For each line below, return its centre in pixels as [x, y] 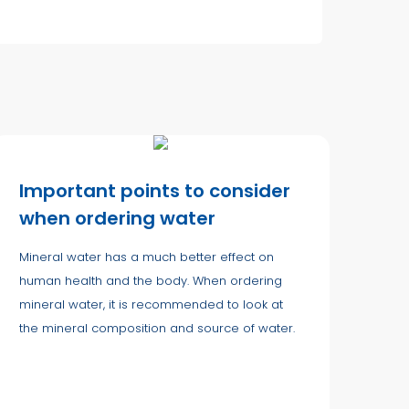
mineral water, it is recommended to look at [151, 304]
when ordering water [117, 218]
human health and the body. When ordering [151, 280]
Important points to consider [155, 190]
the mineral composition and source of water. [157, 328]
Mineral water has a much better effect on [147, 257]
